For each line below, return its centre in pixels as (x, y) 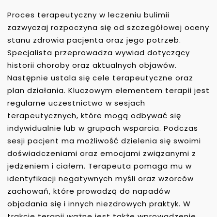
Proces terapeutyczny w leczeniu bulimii (88, 15)
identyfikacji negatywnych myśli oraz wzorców (101, 178)
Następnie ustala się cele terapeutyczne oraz (100, 77)
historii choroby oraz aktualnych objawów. (92, 65)
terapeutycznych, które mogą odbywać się (94, 115)
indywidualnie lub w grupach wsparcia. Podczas (103, 128)
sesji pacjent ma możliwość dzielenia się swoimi (104, 140)
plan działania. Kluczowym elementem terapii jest (108, 90)
